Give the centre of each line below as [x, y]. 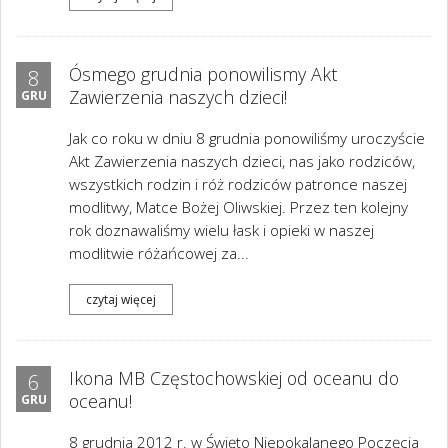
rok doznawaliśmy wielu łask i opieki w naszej [221, 230]
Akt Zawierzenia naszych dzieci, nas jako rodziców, [242, 161]
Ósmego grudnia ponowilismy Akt [203, 74]
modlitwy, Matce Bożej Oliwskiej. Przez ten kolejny [238, 207]
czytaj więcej [121, 299]
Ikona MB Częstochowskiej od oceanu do [234, 378]
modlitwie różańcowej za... [159, 253]
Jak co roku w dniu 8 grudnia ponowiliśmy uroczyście [247, 138]
